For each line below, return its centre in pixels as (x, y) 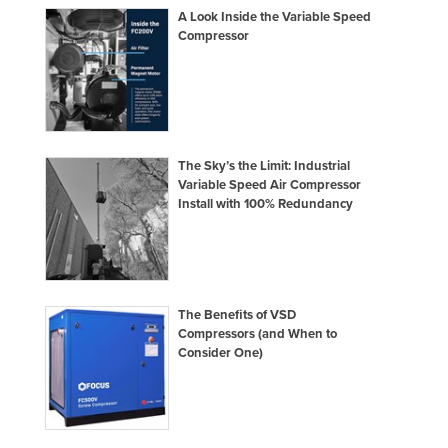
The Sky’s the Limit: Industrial (264, 165)
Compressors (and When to (258, 333)
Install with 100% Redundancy (266, 203)
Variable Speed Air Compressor (270, 184)
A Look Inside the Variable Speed (275, 16)
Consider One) (221, 352)
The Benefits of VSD (237, 314)
